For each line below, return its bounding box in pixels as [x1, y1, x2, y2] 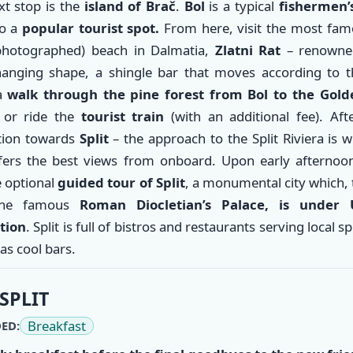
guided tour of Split [58, 173, 185, 192]
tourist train [80, 107, 165, 126]
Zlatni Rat [214, 41, 287, 60]
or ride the [3, 107, 81, 126]
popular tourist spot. [22, 19, 160, 38]
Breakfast [27, 316, 86, 335]
